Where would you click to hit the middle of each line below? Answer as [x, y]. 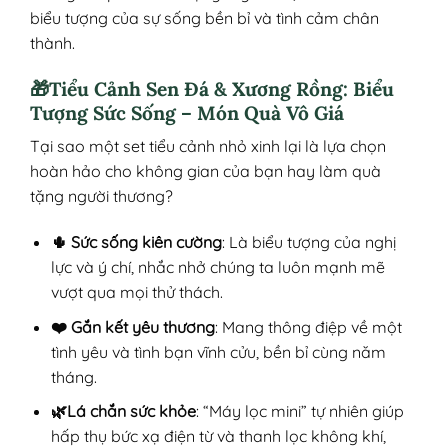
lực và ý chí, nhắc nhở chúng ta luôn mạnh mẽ [217, 267]
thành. [52, 42]
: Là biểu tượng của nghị [308, 242]
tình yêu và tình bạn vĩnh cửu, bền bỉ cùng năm [218, 351]
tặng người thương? [101, 196]
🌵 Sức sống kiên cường [136, 242]
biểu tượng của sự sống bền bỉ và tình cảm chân [204, 17]
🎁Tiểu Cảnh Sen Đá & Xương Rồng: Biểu [212, 88]
